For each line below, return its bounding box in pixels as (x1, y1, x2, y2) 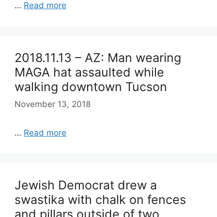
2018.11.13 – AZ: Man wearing (15, 50, 181, 65)
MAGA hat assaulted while (15, 65, 164, 79)
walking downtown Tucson (15, 79, 167, 94)
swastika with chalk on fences (15, 192, 186, 207)
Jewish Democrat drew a (15, 177, 157, 192)
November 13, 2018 (15, 99, 91, 109)
